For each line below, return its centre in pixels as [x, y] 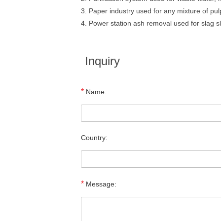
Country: [94, 138]
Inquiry [102, 61]
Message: [100, 184]
